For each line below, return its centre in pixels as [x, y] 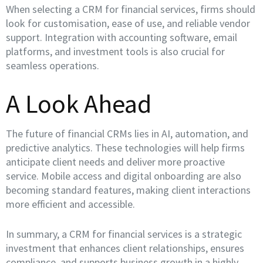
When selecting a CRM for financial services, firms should [131, 9]
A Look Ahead [79, 104]
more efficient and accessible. [70, 204]
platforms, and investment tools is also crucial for [115, 51]
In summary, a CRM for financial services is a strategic [124, 234]
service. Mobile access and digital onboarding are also [124, 176]
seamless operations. [53, 65]
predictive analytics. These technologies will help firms [125, 148]
